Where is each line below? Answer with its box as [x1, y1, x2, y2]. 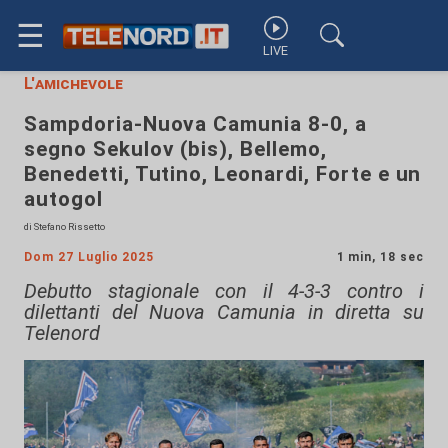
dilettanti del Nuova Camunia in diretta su [24, 300, 424, 324]
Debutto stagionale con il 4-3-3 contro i [24, 279, 424, 303]
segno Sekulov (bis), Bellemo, [24, 137, 327, 161]
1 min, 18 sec [336, 250, 424, 264]
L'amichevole [24, 74, 123, 93]
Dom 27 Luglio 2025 [24, 250, 155, 264]
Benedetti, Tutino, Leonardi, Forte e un [24, 162, 422, 186]
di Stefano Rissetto [24, 221, 105, 232]
